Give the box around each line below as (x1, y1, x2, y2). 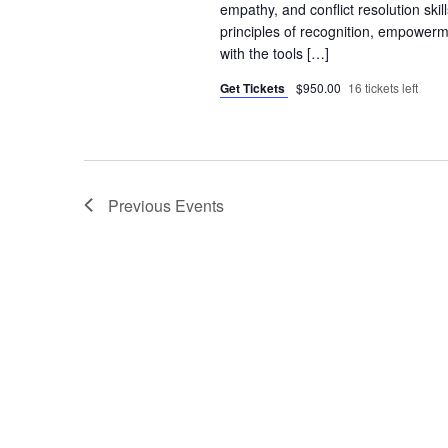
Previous (108, 193, 175, 217)
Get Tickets (219, 78, 288, 97)
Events (175, 193, 224, 217)
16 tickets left (347, 78, 418, 96)
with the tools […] (219, 42, 329, 63)
